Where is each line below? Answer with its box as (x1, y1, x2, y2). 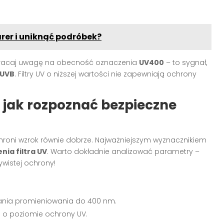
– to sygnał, (164, 57, 207, 67)
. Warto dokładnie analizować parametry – (47, 146, 199, 156)
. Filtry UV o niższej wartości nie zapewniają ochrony (14, 68, 196, 79)
